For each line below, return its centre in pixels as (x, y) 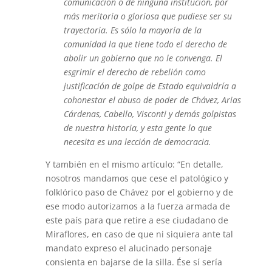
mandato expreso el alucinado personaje (128, 248)
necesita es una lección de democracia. (137, 142)
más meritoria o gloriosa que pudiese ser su (148, 16)
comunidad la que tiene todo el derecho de (145, 44)
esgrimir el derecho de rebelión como (134, 72)
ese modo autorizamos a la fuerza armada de (138, 206)
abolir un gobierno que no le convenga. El (143, 58)
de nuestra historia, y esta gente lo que (138, 128)
